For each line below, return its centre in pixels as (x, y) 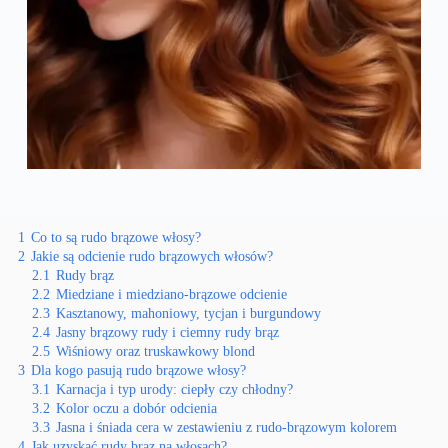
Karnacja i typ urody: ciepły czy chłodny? (174, 389)
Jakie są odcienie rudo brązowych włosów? (152, 256)
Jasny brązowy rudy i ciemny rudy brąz (167, 332)
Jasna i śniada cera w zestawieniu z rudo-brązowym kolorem (226, 427)
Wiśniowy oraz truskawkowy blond (155, 351)
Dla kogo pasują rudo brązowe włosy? (138, 370)
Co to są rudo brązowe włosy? (116, 237)
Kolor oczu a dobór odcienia (136, 408)
